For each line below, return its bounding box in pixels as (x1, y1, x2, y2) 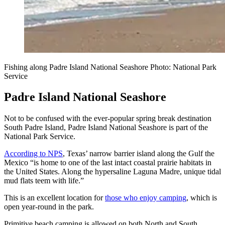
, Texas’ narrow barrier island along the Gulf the (63, 149, 214, 158)
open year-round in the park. (4, 202, 94, 211)
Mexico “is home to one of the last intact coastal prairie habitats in (4, 158, 211, 167)
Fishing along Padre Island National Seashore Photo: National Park (4, 62, 216, 71)
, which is (186, 193, 217, 202)
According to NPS (4, 149, 63, 158)
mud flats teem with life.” (4, 176, 84, 185)
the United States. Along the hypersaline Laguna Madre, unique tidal (4, 167, 221, 176)
